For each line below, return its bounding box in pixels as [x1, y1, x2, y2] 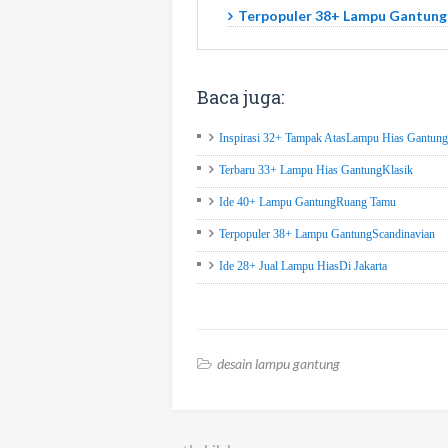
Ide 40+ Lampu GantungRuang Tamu [219, 194, 396, 209]
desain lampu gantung [217, 354, 340, 372]
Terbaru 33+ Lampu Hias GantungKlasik [219, 162, 413, 177]
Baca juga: [197, 84, 284, 109]
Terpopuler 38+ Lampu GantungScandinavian [219, 226, 435, 241]
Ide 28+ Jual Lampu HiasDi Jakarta [219, 258, 387, 273]
